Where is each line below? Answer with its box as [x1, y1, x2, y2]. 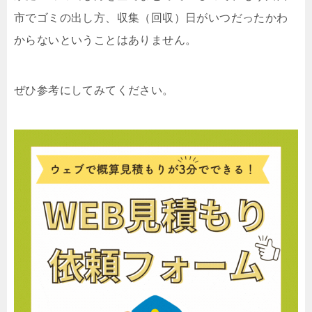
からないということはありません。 [14, 33, 197, 46]
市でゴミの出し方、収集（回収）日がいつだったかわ [14, 11, 288, 24]
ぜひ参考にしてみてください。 [14, 84, 174, 96]
